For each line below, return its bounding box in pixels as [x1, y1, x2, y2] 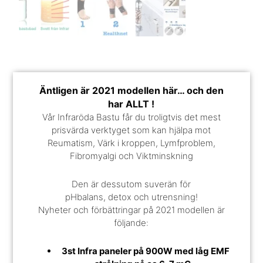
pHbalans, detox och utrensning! [65, 191, 198, 203]
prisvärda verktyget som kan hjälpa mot [52, 124, 211, 136]
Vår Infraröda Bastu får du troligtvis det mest [42, 111, 221, 123]
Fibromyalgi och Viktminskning [69, 150, 193, 161]
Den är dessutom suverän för [72, 178, 191, 190]
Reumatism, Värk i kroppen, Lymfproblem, [47, 137, 215, 149]
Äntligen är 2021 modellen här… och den [39, 84, 224, 96]
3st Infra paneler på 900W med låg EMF [59, 245, 230, 257]
